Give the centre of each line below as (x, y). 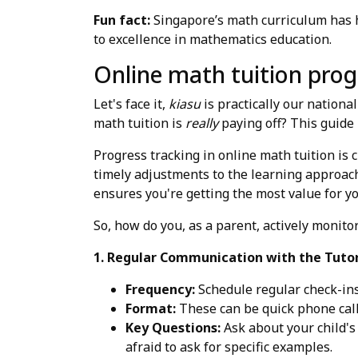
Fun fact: (122, 20)
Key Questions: (173, 327)
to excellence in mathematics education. (213, 39)
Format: (151, 308)
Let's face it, (131, 103)
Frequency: (160, 289)
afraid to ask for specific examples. (229, 346)
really (202, 123)
